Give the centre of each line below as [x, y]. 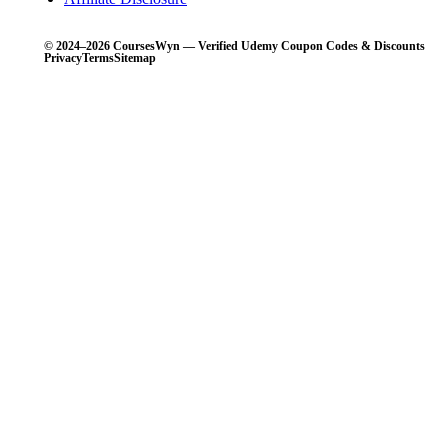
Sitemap [135, 58]
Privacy [63, 58]
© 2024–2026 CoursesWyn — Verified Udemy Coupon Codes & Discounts [234, 46]
